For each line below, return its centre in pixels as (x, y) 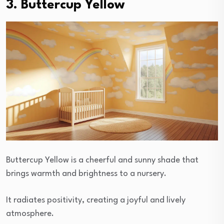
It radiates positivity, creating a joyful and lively (96, 200)
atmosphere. (30, 213)
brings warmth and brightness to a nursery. (86, 173)
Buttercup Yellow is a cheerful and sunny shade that (102, 160)
